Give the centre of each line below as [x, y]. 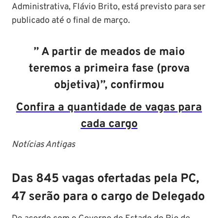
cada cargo [109, 124]
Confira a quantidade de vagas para [109, 108]
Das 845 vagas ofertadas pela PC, [105, 179]
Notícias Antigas [43, 145]
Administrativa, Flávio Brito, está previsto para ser [109, 7]
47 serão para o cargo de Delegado [108, 197]
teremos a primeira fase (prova [109, 69]
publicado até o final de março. [71, 20]
